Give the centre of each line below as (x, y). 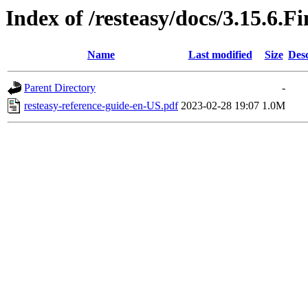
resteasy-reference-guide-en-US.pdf (101, 106)
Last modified (220, 55)
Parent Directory (60, 88)
